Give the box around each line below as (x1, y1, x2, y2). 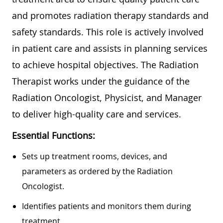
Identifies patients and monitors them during (22, 200, 191, 212)
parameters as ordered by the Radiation (22, 165, 173, 177)
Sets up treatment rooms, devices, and (22, 150, 167, 162)
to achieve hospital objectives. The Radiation (12, 58, 199, 71)
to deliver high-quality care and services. (12, 108, 184, 120)
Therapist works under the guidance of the (12, 75, 190, 87)
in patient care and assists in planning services (12, 42, 208, 54)
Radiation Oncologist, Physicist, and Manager (12, 91, 202, 104)
